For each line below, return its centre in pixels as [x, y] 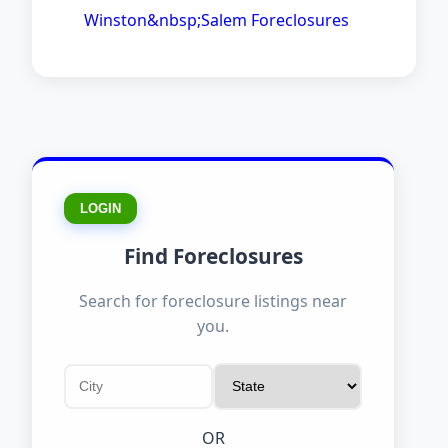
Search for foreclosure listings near [213, 300]
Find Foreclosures [213, 255]
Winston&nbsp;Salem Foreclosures [216, 19]
